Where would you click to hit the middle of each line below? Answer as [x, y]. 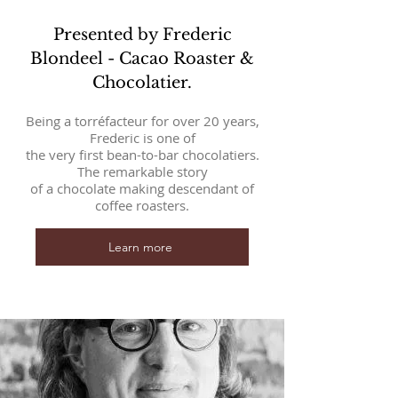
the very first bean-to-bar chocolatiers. [142, 155]
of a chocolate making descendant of [142, 188]
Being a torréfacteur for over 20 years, [142, 121]
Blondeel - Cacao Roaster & [142, 59]
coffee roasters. [142, 205]
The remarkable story [142, 171]
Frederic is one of [142, 138]
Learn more [140, 247]
